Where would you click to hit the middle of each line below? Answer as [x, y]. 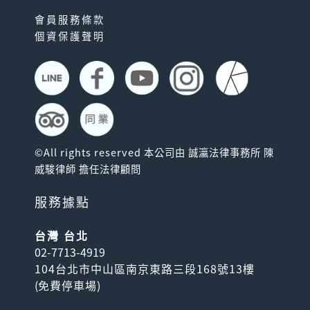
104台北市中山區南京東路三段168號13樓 [145, 268]
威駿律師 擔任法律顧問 [88, 169]
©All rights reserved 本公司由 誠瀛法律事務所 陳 [154, 152]
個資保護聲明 [70, 36]
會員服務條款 [70, 19]
